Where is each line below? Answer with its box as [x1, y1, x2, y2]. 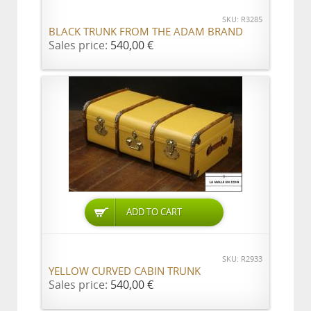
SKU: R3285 [222, 15, 262, 24]
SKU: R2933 [222, 255, 262, 264]
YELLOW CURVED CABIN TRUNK [49, 265, 201, 278]
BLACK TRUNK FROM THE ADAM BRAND [49, 26, 243, 38]
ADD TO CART [126, 207, 183, 217]
